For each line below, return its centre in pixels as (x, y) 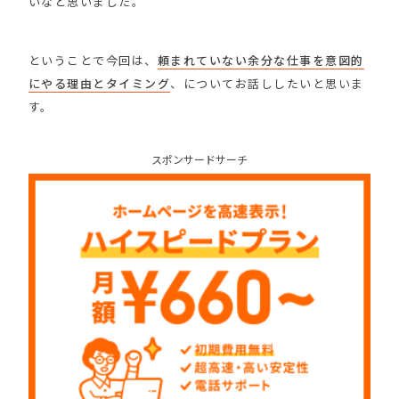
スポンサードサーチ (199, 159)
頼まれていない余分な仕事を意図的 (261, 60)
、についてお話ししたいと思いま (267, 83)
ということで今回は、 (93, 60)
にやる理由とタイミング (99, 83)
